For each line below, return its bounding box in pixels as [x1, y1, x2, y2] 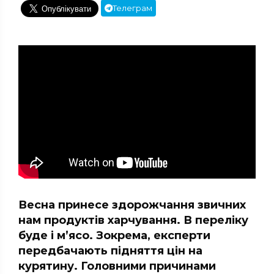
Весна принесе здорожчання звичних [18, 198, 246, 212]
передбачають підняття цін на [18, 243, 202, 257]
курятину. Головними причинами [18, 259, 216, 273]
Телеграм [113, 3, 152, 13]
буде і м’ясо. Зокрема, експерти [18, 228, 210, 242]
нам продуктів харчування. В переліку [18, 213, 248, 227]
